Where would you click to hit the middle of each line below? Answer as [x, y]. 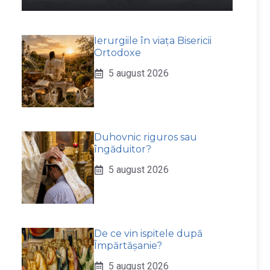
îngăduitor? [123, 149]
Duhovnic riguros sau [146, 137]
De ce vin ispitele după [148, 234]
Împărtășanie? [128, 246]
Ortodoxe [118, 53]
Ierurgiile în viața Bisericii [153, 41]
